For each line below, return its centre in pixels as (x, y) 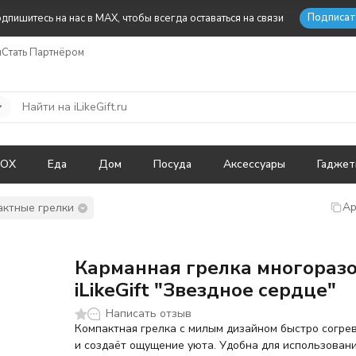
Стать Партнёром (43, 52)
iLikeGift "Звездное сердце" (206, 290)
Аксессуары (254, 164)
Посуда (172, 164)
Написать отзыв (149, 313)
